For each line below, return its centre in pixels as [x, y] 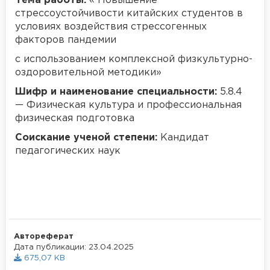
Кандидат [183, 137]
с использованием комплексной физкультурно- [134, 59]
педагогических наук [68, 151]
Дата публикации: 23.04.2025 [74, 247]
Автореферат [44, 236]
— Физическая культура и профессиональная [128, 105]
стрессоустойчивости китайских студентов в [129, 13]
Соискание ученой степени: [86, 137]
